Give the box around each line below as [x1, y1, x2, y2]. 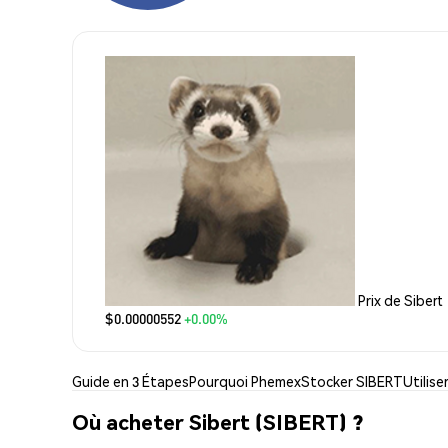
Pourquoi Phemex [189, 371, 301, 390]
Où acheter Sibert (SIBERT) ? [72, 408, 363, 436]
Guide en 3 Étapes [72, 371, 189, 390]
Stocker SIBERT [301, 371, 403, 390]
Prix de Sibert [358, 290, 443, 309]
